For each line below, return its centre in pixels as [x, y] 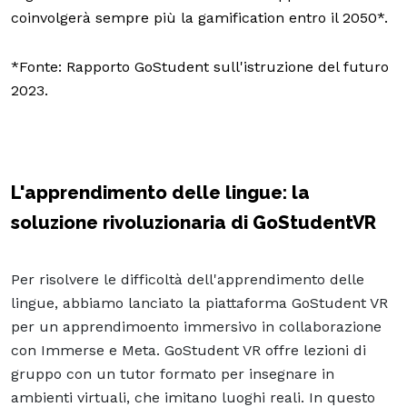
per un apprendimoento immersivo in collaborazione [196, 326]
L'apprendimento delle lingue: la [160, 192]
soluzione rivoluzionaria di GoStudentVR [194, 222]
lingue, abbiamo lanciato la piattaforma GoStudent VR [199, 303]
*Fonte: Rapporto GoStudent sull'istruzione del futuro [200, 66]
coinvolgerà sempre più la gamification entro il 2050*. [199, 17]
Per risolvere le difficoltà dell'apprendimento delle [188, 279]
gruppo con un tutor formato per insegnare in [173, 373]
